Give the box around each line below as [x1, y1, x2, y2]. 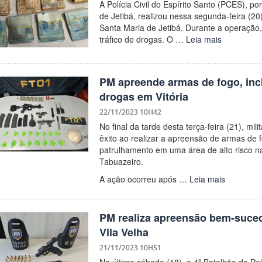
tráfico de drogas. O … [99, 33, 186, 45]
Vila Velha [99, 224, 149, 240]
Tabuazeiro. [99, 155, 143, 167]
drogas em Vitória [99, 88, 188, 104]
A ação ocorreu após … [99, 173, 189, 185]
